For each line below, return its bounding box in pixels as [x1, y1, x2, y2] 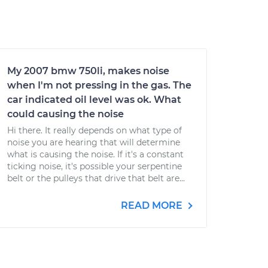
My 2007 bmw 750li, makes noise [7, 65, 169, 77]
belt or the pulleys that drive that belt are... [7, 173, 185, 184]
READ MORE [121, 200, 185, 211]
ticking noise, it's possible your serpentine [7, 161, 182, 172]
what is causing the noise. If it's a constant [7, 149, 184, 160]
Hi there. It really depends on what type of [7, 125, 182, 136]
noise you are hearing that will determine [7, 137, 180, 148]
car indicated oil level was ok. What [7, 94, 181, 105]
